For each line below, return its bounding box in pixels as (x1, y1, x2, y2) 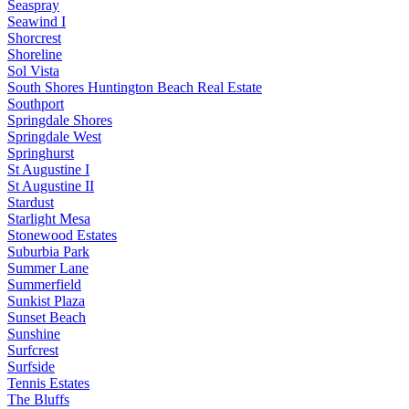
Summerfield (7, 277, 81, 293)
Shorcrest (7, 30, 61, 47)
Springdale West (7, 129, 101, 145)
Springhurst (7, 145, 74, 162)
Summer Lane (7, 260, 89, 277)
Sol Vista (7, 63, 59, 79)
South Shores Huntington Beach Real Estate (7, 79, 262, 96)
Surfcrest (7, 342, 58, 359)
